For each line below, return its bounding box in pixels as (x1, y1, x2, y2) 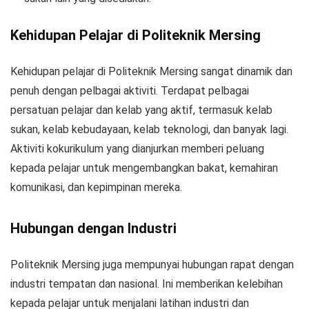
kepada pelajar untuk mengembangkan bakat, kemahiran (10, 161, 278, 175)
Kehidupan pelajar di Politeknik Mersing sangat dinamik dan (10, 64, 292, 78)
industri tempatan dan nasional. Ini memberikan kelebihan (10, 277, 283, 290)
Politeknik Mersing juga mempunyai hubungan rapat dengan (10, 257, 294, 271)
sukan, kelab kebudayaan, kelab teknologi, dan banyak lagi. (10, 122, 288, 136)
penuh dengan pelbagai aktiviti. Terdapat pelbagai (10, 83, 249, 97)
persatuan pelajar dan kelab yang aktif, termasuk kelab (10, 103, 272, 117)
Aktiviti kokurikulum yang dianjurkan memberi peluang (10, 141, 264, 155)
